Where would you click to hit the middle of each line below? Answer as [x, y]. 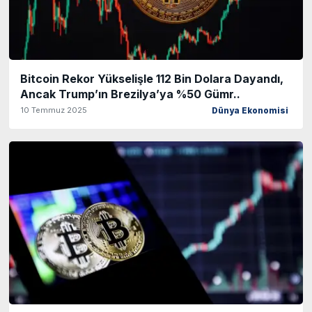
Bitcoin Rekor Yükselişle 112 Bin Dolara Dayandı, [152, 78]
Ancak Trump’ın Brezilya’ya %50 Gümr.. [130, 94]
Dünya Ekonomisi [250, 110]
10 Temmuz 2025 [54, 110]
